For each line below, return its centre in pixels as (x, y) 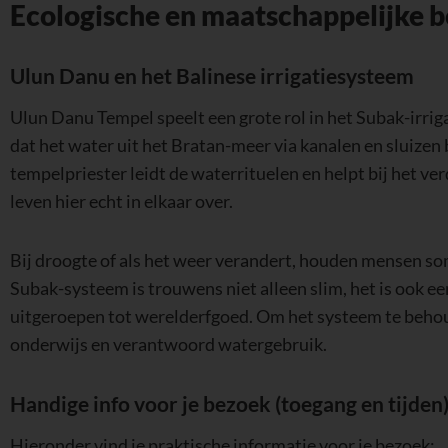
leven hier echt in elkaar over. (121, 201)
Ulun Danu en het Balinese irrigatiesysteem (212, 75)
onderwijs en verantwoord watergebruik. (168, 345)
